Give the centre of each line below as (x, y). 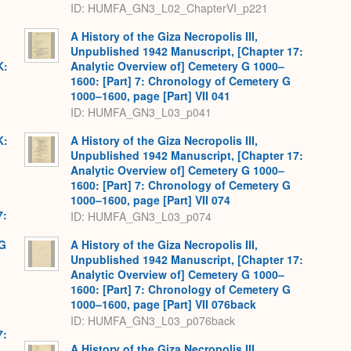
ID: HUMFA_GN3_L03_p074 (141, 216)
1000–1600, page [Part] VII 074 (150, 200)
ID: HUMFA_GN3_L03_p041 (141, 112)
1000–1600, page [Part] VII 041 (150, 96)
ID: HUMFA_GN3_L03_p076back (153, 320)
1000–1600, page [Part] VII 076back (163, 304)
